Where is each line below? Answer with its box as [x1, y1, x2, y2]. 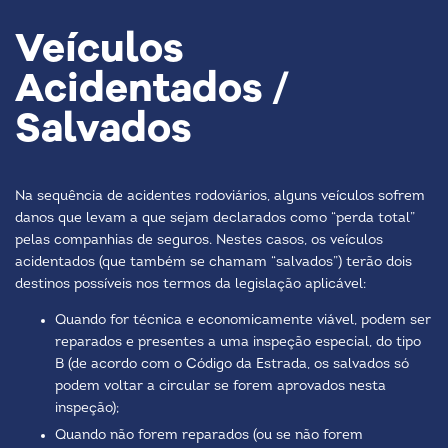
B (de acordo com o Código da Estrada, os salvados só [55, 357, 409, 372]
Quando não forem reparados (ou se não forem [55, 428, 363, 443]
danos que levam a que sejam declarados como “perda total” [15, 211, 415, 226]
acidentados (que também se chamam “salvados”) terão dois [15, 255, 412, 270]
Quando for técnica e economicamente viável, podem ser [55, 313, 431, 328]
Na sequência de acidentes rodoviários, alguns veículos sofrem [15, 189, 425, 204]
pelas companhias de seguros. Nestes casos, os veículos [15, 233, 383, 248]
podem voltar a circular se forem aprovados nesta [55, 379, 386, 394]
